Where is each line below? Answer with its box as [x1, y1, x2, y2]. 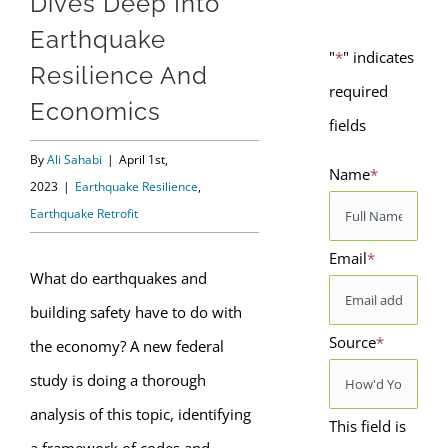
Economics [30, 97, 161, 126]
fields [328, 114, 366, 135]
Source [328, 331, 376, 352]
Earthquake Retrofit [30, 205, 138, 222]
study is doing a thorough [30, 370, 206, 390]
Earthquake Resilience [75, 178, 198, 195]
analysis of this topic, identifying [30, 404, 251, 424]
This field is [328, 415, 406, 436]
